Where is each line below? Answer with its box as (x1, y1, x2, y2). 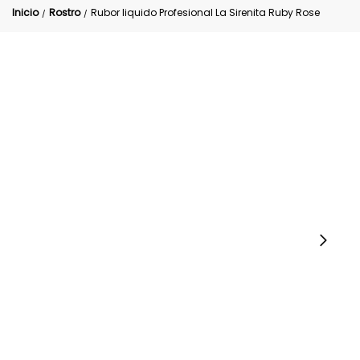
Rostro (49, 6, 80, 19)
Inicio (12, 6, 39, 19)
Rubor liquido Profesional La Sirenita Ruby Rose (91, 6, 320, 19)
